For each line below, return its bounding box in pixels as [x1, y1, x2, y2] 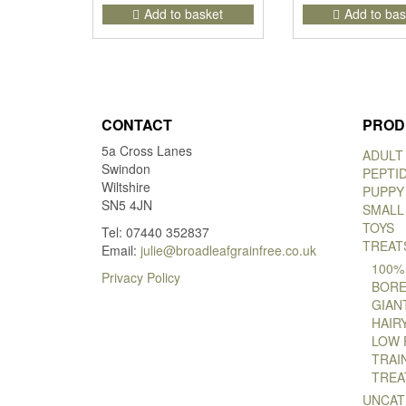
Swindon [101, 159, 150, 178]
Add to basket [144, 5, 224, 23]
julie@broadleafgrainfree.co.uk [140, 240, 316, 259]
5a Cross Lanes [101, 140, 192, 159]
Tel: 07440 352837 [101, 222, 209, 241]
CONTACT [101, 113, 172, 135]
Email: [101, 240, 140, 259]
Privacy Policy [101, 267, 180, 286]
